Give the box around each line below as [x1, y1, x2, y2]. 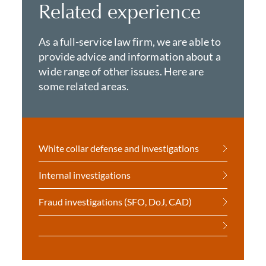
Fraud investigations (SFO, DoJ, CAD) [39, 196, 192, 207]
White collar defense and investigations [39, 142, 199, 154]
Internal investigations [39, 169, 131, 180]
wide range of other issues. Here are [39, 65, 204, 78]
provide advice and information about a [39, 50, 221, 63]
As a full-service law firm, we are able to [39, 35, 221, 48]
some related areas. [39, 80, 129, 93]
